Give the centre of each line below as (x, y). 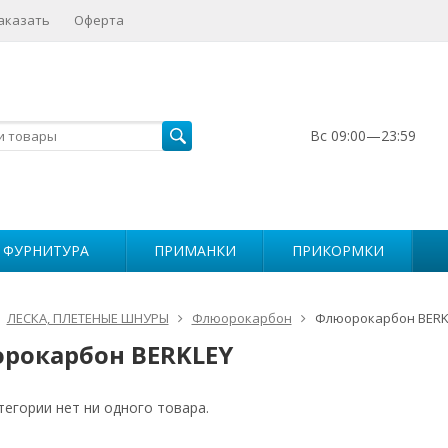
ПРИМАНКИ (194, 250)
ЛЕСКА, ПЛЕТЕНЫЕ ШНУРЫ (87, 318)
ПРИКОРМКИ (337, 250)
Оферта (99, 20)
